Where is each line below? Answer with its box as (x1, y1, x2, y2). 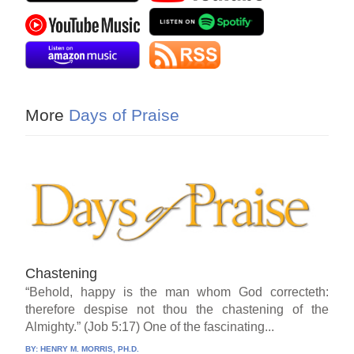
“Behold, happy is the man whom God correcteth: (25, 285, 329, 299)
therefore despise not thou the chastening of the (25, 303, 329, 317)
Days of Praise (64, 106, 180, 124)
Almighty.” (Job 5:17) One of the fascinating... (25, 320, 275, 334)
